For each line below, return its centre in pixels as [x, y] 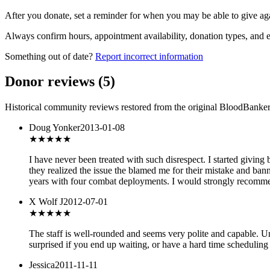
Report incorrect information [149, 56]
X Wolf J [46, 202]
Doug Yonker [55, 128]
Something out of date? [49, 56]
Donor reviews [52, 82]
